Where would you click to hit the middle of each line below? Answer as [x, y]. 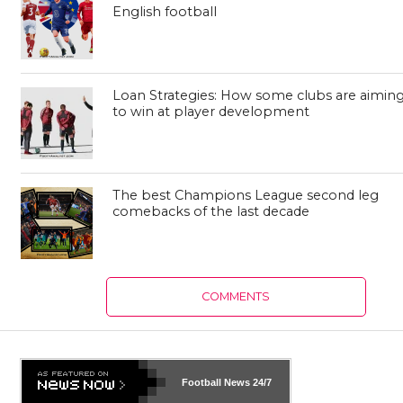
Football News [216, 382]
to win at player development [210, 111]
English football [164, 11]
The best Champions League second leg [245, 195]
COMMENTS [236, 296]
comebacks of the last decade [210, 211]
